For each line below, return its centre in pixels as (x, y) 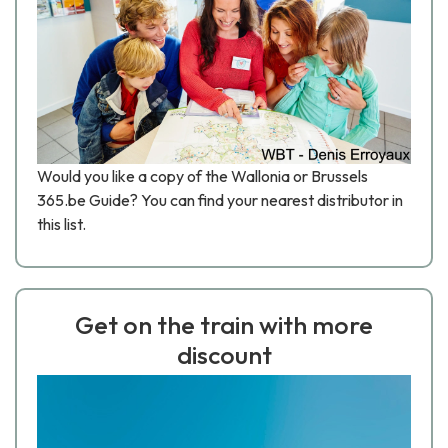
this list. (61, 224)
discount (224, 355)
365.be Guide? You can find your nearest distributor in (220, 200)
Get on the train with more (224, 325)
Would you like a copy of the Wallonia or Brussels (202, 176)
